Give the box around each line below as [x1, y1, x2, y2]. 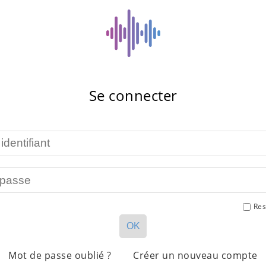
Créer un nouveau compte [133, 249, 258, 262]
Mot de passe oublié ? [8, 249, 112, 262]
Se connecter [88, 85, 178, 105]
